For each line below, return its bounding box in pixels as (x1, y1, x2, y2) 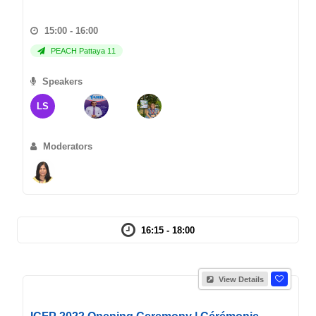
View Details (217, 275, 264, 284)
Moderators (40, 141, 92, 152)
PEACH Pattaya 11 (49, 47, 116, 55)
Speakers (39, 76, 83, 87)
